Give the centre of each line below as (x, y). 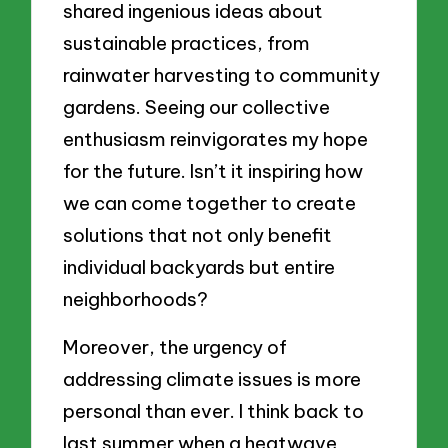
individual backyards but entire (199, 267)
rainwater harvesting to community (222, 75)
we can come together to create (210, 203)
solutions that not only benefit (198, 235)
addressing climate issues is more (212, 379)
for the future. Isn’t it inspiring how (213, 171)
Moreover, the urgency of (175, 347)
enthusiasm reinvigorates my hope (216, 139)
